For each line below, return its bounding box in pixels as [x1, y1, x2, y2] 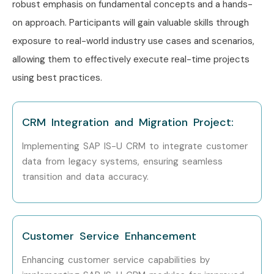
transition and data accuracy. [22, 170, 149, 183]
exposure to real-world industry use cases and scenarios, [12, 34, 254, 47]
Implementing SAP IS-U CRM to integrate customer [22, 139, 248, 152]
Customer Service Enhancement [22, 229, 196, 244]
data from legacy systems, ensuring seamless [22, 155, 223, 168]
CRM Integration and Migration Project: [22, 114, 234, 130]
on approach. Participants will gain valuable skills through [12, 16, 249, 29]
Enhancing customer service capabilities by [22, 254, 210, 267]
